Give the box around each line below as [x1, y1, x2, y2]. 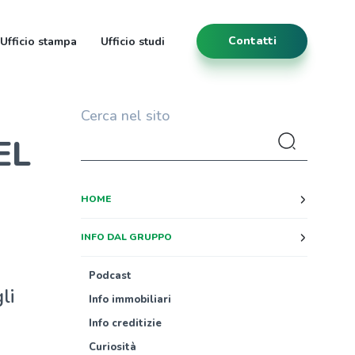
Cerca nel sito [80, 106, 170, 125]
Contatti [227, 33, 277, 48]
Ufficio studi [101, 34, 165, 49]
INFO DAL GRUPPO [80, 231, 172, 243]
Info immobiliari [88, 292, 171, 307]
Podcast [88, 269, 132, 283]
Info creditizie [88, 316, 162, 330]
